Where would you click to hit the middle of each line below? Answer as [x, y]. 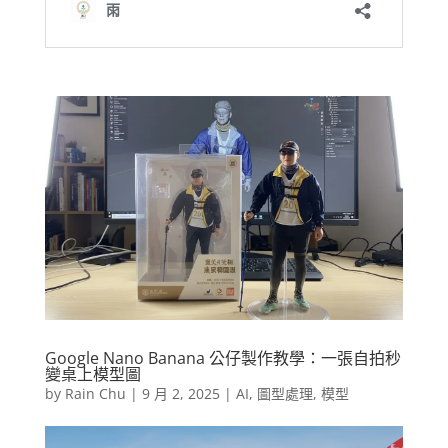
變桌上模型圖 [92, 374]
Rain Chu [95, 394]
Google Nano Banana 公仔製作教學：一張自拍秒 [222, 358]
